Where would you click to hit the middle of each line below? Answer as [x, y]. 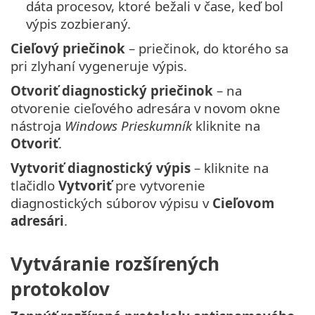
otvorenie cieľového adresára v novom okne [146, 108]
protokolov [60, 289]
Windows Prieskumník [128, 126]
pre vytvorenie [159, 186]
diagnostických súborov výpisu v [111, 203]
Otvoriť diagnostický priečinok [112, 91]
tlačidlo [34, 186]
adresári [37, 221]
